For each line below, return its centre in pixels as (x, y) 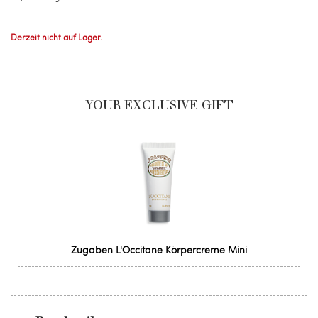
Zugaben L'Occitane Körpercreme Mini (159, 250)
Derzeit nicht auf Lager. (56, 37)
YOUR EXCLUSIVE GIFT (159, 105)
